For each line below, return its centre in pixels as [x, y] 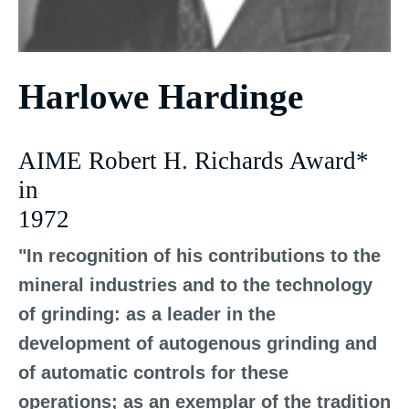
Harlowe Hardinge [161, 96]
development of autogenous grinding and [198, 343]
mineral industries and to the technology [195, 285]
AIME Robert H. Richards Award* [194, 161]
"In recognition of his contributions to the [199, 256]
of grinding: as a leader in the [147, 314]
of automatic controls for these [153, 372]
